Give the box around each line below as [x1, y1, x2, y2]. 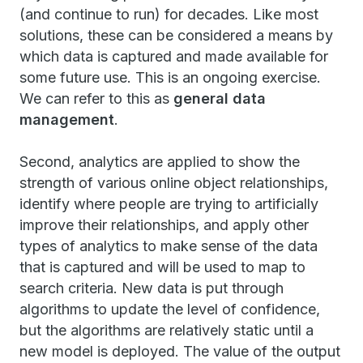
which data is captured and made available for [19, 48, 328, 65]
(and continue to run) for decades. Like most [19, 6, 318, 23]
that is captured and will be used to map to [19, 258, 305, 275]
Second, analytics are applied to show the [19, 153, 300, 170]
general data [173, 90, 266, 107]
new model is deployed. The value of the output [19, 343, 340, 360]
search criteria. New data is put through [19, 280, 284, 297]
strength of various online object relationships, [19, 174, 328, 191]
